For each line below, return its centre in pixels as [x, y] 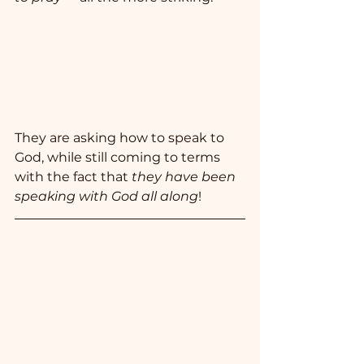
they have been [185, 177]
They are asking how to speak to [121, 138]
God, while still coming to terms [119, 158]
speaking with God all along [106, 197]
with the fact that [73, 177]
